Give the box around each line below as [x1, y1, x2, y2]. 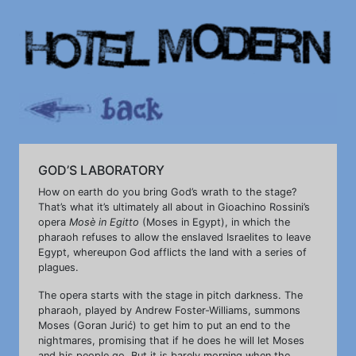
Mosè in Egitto [69, 216, 139, 229]
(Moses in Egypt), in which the [139, 216, 290, 229]
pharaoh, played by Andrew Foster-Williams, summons [38, 304, 300, 317]
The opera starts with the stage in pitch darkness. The [38, 289, 303, 302]
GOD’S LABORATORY [38, 162, 164, 179]
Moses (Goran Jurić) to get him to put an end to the [38, 319, 290, 332]
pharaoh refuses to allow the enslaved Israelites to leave [38, 231, 311, 244]
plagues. [38, 261, 79, 274]
